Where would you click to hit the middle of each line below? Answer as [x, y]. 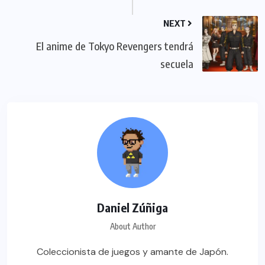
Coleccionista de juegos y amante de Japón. [132, 251]
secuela [177, 63]
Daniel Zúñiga [132, 207]
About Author [132, 226]
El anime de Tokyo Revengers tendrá [115, 46]
